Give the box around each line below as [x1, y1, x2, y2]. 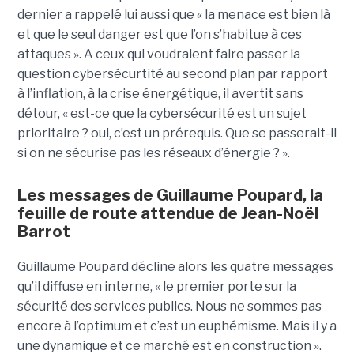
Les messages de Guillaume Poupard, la [17, 186, 323, 205]
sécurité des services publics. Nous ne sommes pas [17, 299, 322, 314]
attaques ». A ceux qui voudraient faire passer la [17, 47, 300, 62]
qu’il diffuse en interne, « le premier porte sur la [17, 279, 296, 295]
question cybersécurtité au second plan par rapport [17, 66, 328, 82]
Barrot [17, 222, 70, 242]
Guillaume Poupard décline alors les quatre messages [17, 259, 333, 275]
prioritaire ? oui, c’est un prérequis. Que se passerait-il [17, 126, 337, 141]
